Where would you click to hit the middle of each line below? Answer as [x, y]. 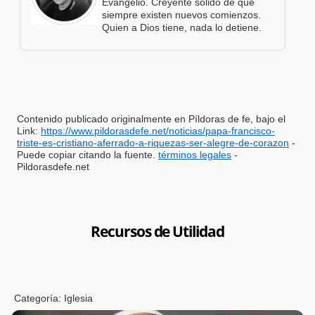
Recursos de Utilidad [157, 231]
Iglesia [79, 298]
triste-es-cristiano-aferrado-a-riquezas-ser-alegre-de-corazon [153, 142]
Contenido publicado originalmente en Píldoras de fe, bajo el [151, 118]
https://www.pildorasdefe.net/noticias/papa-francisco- [158, 130]
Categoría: [39, 298]
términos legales [195, 154]
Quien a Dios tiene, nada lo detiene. [182, 27]
